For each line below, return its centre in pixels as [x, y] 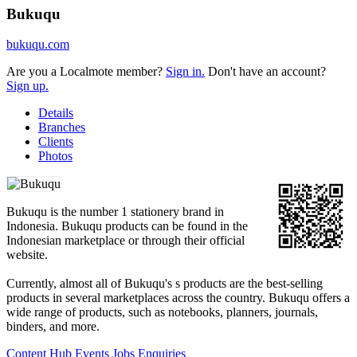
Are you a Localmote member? [86, 72]
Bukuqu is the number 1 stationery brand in [115, 212]
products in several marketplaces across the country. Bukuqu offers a [178, 298]
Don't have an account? [265, 72]
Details [56, 113]
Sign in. [185, 72]
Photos [55, 156]
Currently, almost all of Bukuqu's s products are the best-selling [165, 284]
